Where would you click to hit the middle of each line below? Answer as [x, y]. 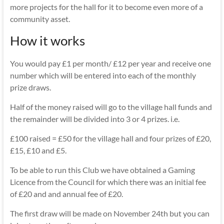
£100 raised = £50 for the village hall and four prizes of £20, [110, 138]
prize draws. [30, 87]
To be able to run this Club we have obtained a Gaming [102, 170]
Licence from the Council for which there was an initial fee [108, 182]
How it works [47, 40]
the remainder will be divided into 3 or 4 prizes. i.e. [94, 119]
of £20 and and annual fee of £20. [66, 194]
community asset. [40, 19]
